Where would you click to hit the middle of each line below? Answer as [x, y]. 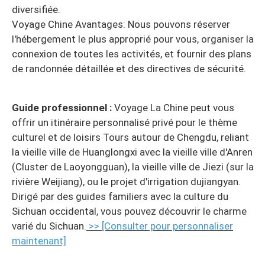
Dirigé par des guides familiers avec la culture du [120, 197]
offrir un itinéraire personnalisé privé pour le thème [125, 123]
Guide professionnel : [63, 108]
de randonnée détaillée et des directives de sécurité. [129, 69]
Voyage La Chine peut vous [174, 108]
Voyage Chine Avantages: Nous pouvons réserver [121, 25]
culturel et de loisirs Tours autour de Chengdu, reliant [130, 138]
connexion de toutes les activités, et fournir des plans [132, 54]
